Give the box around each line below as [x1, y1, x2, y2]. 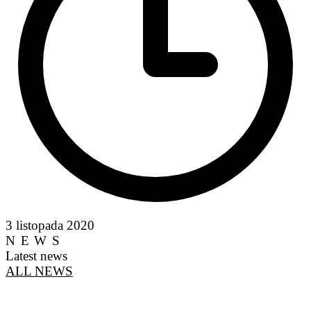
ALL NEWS [6, 263, 73, 278]
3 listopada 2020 [6, 217, 94, 233]
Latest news [6, 248, 67, 263]
